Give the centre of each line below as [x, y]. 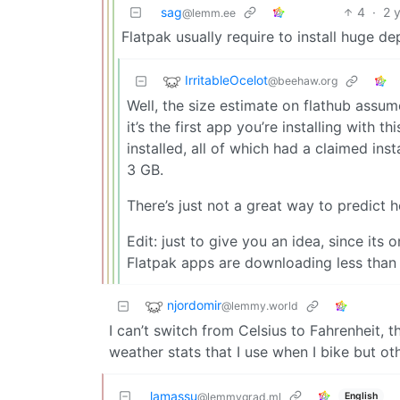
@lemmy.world [260, 306]
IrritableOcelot [226, 80]
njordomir [194, 305]
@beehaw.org [303, 81]
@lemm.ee [209, 13]
